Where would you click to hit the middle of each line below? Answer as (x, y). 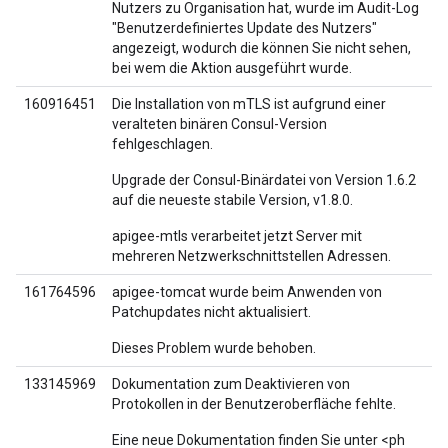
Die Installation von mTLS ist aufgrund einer (249, 104)
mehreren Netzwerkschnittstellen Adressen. (251, 256)
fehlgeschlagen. (162, 144)
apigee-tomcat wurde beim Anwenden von (247, 292)
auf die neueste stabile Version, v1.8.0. (232, 200)
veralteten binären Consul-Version (219, 124)
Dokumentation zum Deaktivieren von (231, 384)
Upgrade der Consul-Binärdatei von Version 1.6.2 (264, 180)
